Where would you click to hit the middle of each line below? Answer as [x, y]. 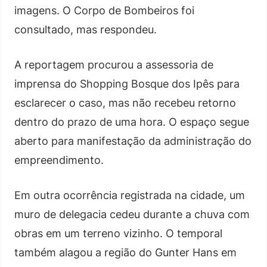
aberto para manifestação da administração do [133, 141]
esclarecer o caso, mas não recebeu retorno [125, 103]
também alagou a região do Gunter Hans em [125, 252]
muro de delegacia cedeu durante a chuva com [132, 214]
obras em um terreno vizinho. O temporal [118, 233]
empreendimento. [59, 160]
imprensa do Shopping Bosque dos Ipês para [127, 83]
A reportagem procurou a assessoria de [114, 64]
